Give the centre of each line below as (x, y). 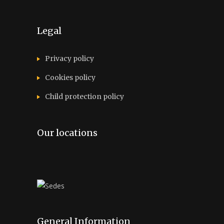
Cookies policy (70, 78)
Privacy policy (69, 59)
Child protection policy (84, 97)
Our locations (67, 133)
